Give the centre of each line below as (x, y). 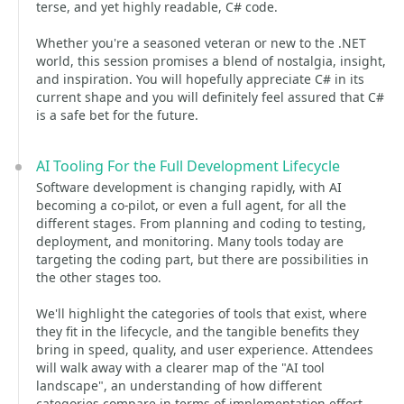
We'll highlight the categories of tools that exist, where (202, 313)
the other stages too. (99, 277)
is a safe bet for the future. (117, 115)
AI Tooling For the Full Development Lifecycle (188, 166)
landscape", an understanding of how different (179, 386)
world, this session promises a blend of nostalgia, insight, (211, 61)
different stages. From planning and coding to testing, (201, 223)
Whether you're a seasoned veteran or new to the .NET (201, 43)
